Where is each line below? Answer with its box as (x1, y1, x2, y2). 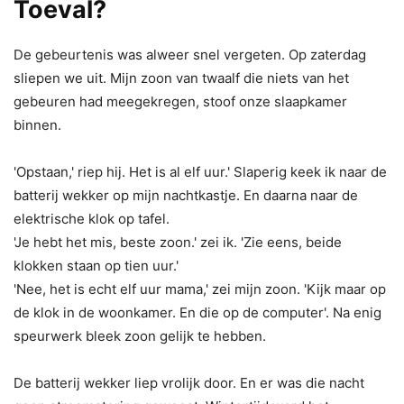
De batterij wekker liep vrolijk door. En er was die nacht (14, 373, 364, 391)
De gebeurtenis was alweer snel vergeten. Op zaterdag (14, 45, 366, 63)
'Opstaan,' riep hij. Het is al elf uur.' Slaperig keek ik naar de (14, 162, 387, 180)
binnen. (14, 115, 61, 133)
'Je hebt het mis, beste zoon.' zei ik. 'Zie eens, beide (14, 233, 342, 251)
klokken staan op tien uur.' (14, 256, 179, 274)
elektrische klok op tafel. (14, 209, 170, 227)
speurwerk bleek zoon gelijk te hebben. (14, 326, 266, 344)
